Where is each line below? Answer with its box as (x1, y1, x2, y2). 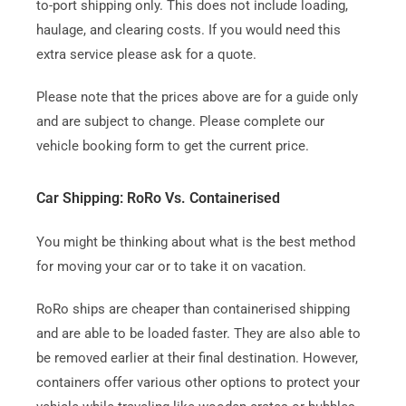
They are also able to (233, 324, 361, 342)
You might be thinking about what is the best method (35, 233, 355, 250)
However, (302, 349, 358, 366)
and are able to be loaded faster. (35, 324, 230, 342)
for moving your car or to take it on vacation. (35, 257, 306, 275)
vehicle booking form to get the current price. (35, 137, 309, 154)
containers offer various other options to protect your (35, 373, 360, 391)
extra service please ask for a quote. (35, 45, 256, 63)
